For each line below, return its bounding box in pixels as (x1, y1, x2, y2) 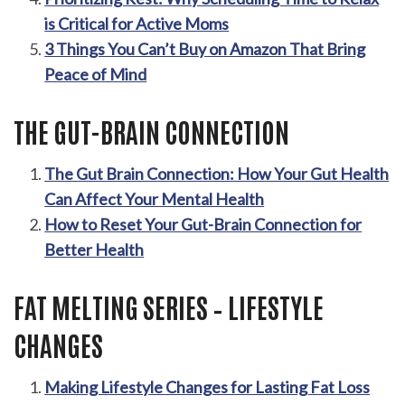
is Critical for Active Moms (44, 13, 230, 33)
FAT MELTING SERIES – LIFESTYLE (14, 288, 324, 325)
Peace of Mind (44, 63, 147, 84)
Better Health (44, 239, 145, 259)
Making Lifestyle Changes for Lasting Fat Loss (44, 377, 371, 398)
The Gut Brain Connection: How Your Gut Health (44, 163, 390, 184)
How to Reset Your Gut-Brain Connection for (44, 213, 363, 234)
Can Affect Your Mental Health (44, 188, 265, 209)
